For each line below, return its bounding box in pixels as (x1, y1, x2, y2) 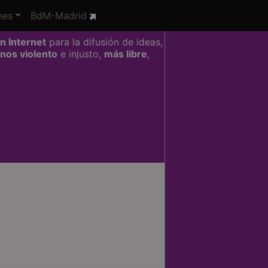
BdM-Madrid (30, 10, 90, 22)
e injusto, (57, 48, 104, 60)
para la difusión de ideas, (46, 36, 163, 48)
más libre (104, 48, 147, 60)
